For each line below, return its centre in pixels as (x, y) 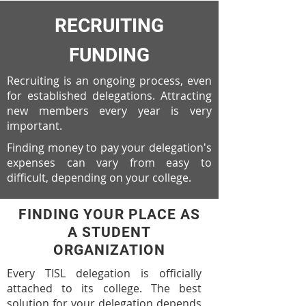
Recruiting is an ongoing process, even (109, 81)
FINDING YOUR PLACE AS (109, 214)
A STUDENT (109, 232)
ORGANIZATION (109, 250)
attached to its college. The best (104, 288)
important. (34, 126)
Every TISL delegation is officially (104, 273)
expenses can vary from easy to (109, 163)
